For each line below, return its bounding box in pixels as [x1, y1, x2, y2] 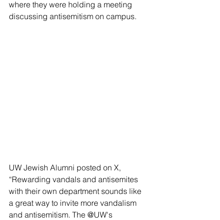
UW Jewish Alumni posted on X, [9, 163, 123, 173]
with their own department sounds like [9, 186, 143, 196]
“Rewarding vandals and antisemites [9, 174, 140, 185]
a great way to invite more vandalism [9, 198, 138, 208]
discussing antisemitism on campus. [9, 11, 137, 21]
